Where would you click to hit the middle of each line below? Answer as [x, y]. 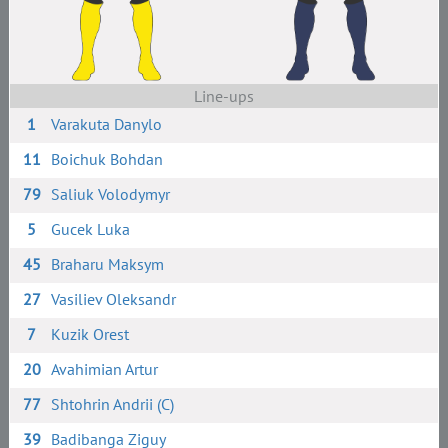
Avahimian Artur [105, 369]
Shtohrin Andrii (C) [113, 404]
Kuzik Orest [90, 334]
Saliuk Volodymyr [111, 194]
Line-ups [223, 96]
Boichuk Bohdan [107, 159]
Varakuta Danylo [107, 124]
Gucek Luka [91, 229]
